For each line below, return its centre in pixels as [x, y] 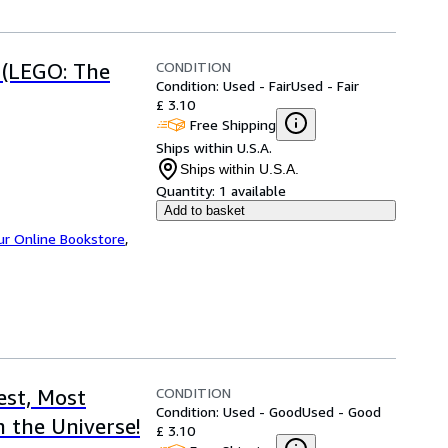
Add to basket [204, 210]
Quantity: [185, 190]
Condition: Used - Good [229, 411]
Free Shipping [233, 124]
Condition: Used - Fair [223, 85]
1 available [252, 190]
